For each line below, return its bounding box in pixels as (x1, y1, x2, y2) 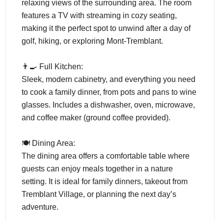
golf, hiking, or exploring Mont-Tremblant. (22, 37, 164, 45)
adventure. (22, 203, 59, 211)
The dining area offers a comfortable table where (22, 152, 190, 160)
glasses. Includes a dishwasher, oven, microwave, (22, 101, 195, 109)
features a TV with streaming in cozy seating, (22, 11, 177, 20)
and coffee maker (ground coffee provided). (22, 113, 171, 122)
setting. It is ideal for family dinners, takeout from (22, 177, 188, 186)
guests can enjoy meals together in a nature (22, 165, 173, 173)
